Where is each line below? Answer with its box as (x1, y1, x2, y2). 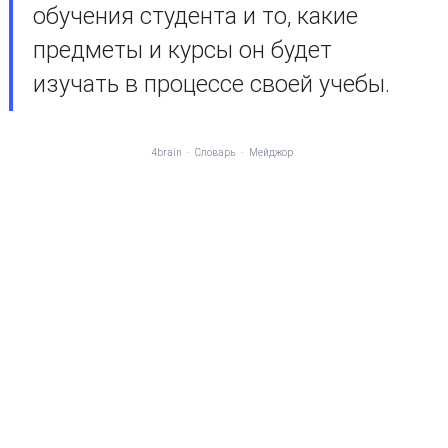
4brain (151, 146, 183, 159)
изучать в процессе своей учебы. (32, 70, 390, 98)
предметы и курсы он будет (32, 36, 332, 64)
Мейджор (249, 146, 294, 159)
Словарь (195, 146, 237, 159)
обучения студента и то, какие (32, 2, 358, 30)
